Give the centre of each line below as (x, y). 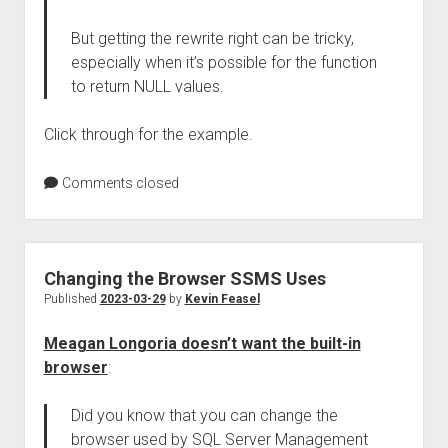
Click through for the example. (148, 134)
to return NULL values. (147, 86)
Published (71, 299)
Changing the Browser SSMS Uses (184, 278)
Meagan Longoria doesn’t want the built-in (202, 343)
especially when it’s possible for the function (223, 62)
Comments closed (118, 183)
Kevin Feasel (222, 299)
